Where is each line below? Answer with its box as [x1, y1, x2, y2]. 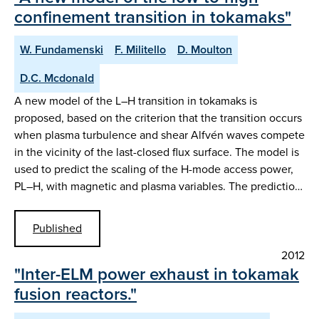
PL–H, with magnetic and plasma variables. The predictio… [14, 177, 303, 194]
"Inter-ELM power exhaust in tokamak [14, 261, 299, 288]
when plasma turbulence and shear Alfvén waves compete [14, 126, 305, 143]
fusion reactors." [14, 281, 137, 308]
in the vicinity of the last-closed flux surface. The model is [14, 143, 299, 160]
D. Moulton [177, 41, 232, 58]
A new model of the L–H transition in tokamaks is [14, 92, 257, 109]
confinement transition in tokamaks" [14, 4, 291, 30]
